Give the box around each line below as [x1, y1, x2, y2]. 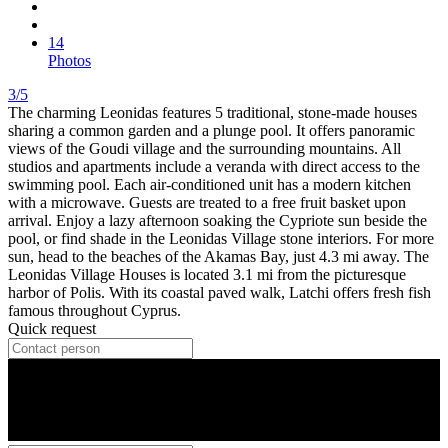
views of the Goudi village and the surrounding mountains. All [8, 139, 401, 157]
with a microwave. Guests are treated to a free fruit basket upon [8, 193, 406, 211]
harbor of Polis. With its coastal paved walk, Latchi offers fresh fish [8, 283, 431, 301]
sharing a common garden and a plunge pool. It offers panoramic [8, 121, 415, 139]
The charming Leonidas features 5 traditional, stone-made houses [8, 103, 417, 121]
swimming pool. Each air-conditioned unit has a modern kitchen [8, 175, 411, 193]
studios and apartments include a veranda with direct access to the [8, 157, 420, 175]
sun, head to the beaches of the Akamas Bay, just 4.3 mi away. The [8, 247, 429, 265]
